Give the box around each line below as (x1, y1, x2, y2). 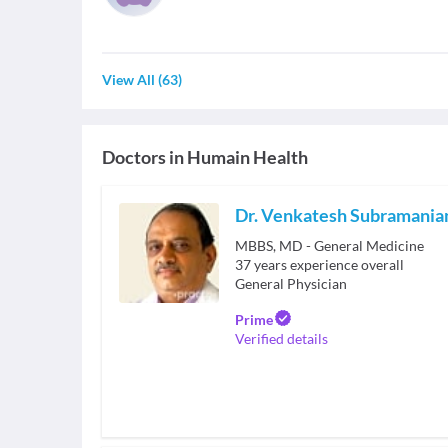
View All (102, 71, 155, 88)
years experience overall (254, 256, 404, 273)
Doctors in (102, 146, 184, 168)
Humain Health (187, 146, 308, 168)
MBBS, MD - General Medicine (235, 237, 424, 254)
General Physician (235, 275, 347, 292)
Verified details (235, 330, 328, 347)
